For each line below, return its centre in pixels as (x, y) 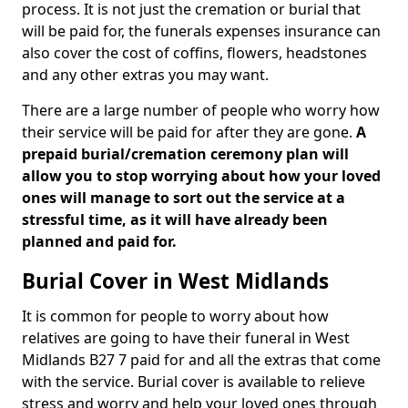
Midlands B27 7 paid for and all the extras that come (201, 360)
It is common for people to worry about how (175, 316)
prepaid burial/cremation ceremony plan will (185, 154)
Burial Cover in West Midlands (175, 281)
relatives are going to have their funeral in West (186, 338)
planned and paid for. (99, 241)
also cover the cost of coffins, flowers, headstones (194, 53)
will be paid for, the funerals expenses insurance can (201, 31)
